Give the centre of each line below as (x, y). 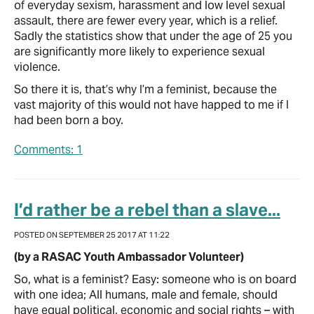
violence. (37, 67)
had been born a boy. (69, 120)
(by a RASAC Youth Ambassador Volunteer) (129, 257)
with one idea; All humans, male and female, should (146, 294)
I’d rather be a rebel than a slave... (147, 210)
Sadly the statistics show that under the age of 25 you (153, 36)
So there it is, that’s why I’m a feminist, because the (145, 89)
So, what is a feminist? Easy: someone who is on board (155, 279)
